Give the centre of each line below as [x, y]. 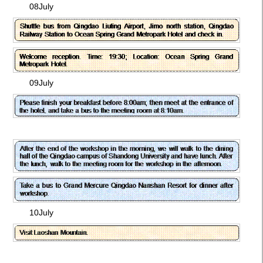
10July [41, 213]
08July [41, 7]
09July [41, 83]
